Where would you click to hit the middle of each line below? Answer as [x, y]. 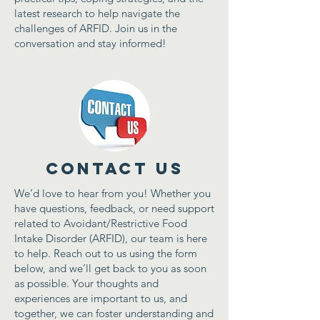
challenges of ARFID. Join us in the [96, 28]
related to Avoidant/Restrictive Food [101, 223]
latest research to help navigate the [97, 13]
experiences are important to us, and [101, 298]
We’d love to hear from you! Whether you [112, 193]
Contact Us [114, 169]
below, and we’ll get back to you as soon [110, 268]
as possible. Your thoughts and [86, 283]
